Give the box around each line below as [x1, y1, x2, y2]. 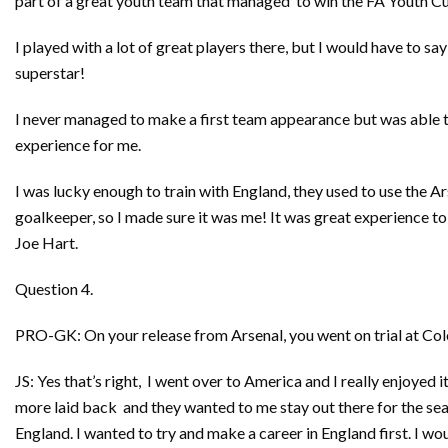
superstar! [15, 63, 85, 82]
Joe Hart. [15, 233, 78, 252]
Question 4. [15, 279, 93, 298]
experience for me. [15, 135, 141, 154]
